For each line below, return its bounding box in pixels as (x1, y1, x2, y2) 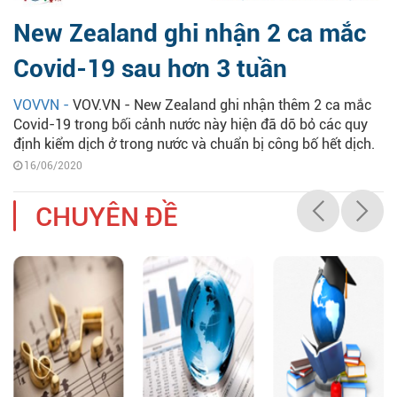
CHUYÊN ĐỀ (35, 201, 178, 233)
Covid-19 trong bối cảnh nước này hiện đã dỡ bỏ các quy (13, 116, 368, 134)
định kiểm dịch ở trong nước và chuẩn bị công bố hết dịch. (13, 136, 375, 153)
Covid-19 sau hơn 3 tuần (13, 54, 287, 84)
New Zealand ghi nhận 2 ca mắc (13, 19, 366, 49)
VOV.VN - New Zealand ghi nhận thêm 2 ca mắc (73, 97, 371, 114)
